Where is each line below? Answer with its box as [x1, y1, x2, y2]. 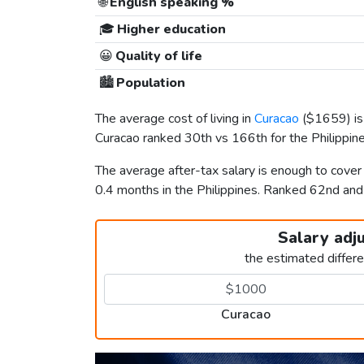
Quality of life [112, 47, 202, 66]
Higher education [114, 20, 226, 39]
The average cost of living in [95, 110, 254, 128]
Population [113, 74, 185, 93]
